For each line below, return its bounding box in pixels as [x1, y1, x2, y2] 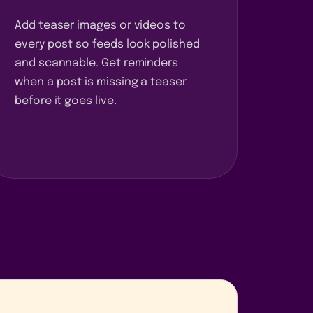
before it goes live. [15, 94, 117, 107]
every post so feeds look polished [15, 38, 200, 50]
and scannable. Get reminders [15, 57, 179, 69]
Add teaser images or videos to [15, 19, 186, 31]
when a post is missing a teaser [15, 75, 187, 88]
